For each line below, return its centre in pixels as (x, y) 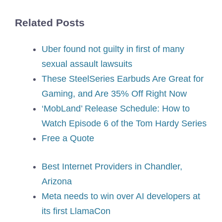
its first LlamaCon (76, 211)
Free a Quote (68, 139)
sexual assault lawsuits (87, 64)
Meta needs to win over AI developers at (121, 196)
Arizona (57, 182)
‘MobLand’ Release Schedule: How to (116, 109)
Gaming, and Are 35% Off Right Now (114, 94)
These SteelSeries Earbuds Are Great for (123, 79)
